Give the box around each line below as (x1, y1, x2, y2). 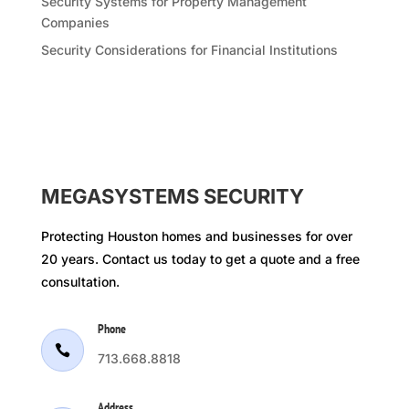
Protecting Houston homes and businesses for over (40, 228, 352, 245)
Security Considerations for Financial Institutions (40, 42, 338, 58)
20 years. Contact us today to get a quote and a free (40, 251, 360, 267)
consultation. (40, 274, 123, 290)
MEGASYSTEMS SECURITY (40, 184, 304, 209)
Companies (40, 15, 110, 31)
